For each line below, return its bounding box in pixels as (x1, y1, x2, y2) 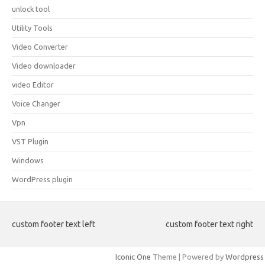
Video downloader (12, 62, 76, 70)
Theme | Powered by (151, 253, 225, 261)
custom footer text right (166, 219, 253, 229)
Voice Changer (12, 99, 60, 108)
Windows (12, 156, 44, 164)
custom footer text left (12, 219, 95, 229)
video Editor (12, 80, 54, 89)
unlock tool (12, 5, 50, 13)
